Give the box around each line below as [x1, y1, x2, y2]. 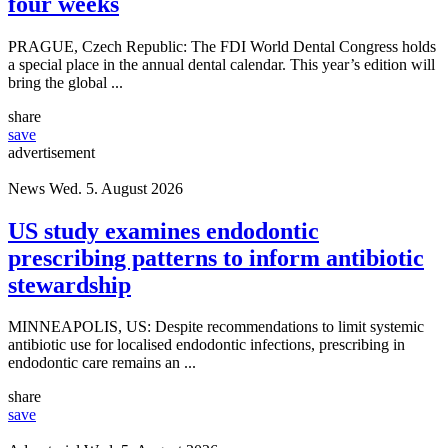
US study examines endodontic [8, 217, 319, 244]
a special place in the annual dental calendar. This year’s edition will [8, 55, 435, 73]
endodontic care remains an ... [8, 354, 196, 372]
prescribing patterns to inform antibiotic [8, 244, 424, 271]
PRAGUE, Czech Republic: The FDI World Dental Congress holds [8, 37, 436, 55]
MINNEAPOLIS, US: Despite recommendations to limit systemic [8, 318, 424, 336]
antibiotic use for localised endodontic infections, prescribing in [8, 336, 405, 354]
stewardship [8, 271, 131, 298]
